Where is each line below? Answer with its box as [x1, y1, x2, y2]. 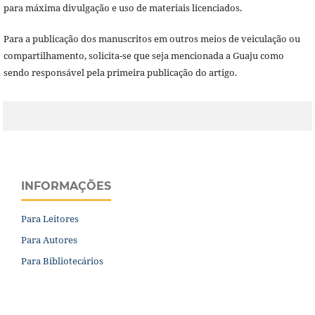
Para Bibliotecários [21, 254, 103, 267]
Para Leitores [21, 212, 79, 225]
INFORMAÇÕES [21, 179, 111, 193]
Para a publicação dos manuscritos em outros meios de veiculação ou [3, 32, 300, 45]
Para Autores [21, 233, 77, 246]
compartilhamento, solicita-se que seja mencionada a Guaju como [3, 49, 284, 62]
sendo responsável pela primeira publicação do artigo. [3, 65, 237, 79]
